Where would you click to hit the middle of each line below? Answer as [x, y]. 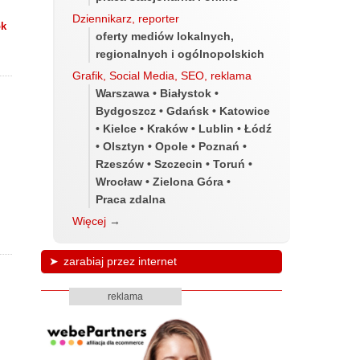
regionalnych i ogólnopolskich [180, 53]
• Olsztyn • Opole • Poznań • [171, 146]
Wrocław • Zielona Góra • [163, 181]
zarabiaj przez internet [120, 262]
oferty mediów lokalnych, [165, 36]
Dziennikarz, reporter [126, 18]
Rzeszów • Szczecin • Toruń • [174, 164]
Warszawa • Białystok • [157, 93]
